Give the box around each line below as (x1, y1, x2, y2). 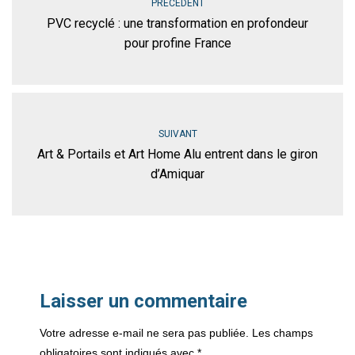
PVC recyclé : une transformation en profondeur (47, 15, 308, 31)
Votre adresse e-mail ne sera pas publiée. (40, 326, 249, 339)
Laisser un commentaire (40, 289, 247, 312)
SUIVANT (158, 128, 197, 139)
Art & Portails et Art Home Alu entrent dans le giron (37, 146, 318, 162)
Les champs (252, 326, 313, 339)
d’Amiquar (151, 166, 204, 181)
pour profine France (124, 35, 231, 51)
